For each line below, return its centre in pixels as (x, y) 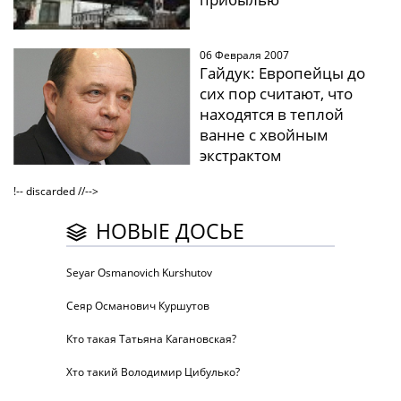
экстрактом (240, 156)
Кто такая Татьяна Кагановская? (151, 339)
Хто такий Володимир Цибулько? (153, 372)
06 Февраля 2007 (244, 55)
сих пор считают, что (276, 94)
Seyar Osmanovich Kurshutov (139, 273)
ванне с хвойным (264, 135)
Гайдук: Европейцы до (282, 73)
